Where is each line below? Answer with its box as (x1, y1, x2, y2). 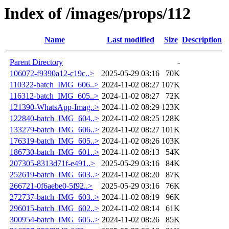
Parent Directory (10, 58, 63, 67)
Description (182, 35, 222, 44)
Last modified (106, 35, 154, 44)
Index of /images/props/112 (4, 4, 191, 22)
